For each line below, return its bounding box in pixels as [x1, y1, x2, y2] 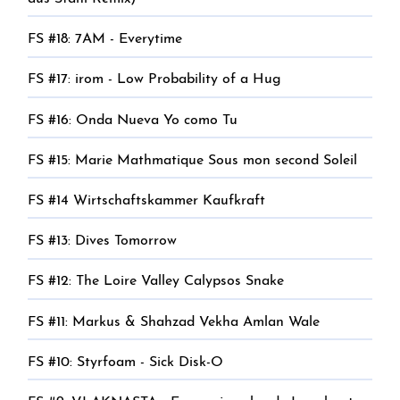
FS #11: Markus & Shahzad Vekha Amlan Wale [28, 314, 320, 329]
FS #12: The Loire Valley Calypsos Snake [28, 274, 284, 289]
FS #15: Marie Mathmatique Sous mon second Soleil [28, 153, 357, 168]
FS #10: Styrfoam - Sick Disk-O [28, 354, 223, 370]
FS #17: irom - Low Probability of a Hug [28, 72, 281, 87]
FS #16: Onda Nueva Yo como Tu [28, 112, 237, 128]
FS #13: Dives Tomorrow [28, 234, 177, 249]
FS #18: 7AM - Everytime [28, 32, 182, 47]
